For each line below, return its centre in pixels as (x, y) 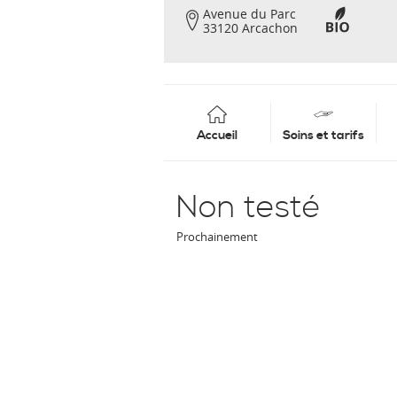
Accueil (217, 136)
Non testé (249, 208)
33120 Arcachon (250, 28)
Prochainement (217, 237)
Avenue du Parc (249, 14)
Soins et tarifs (323, 136)
